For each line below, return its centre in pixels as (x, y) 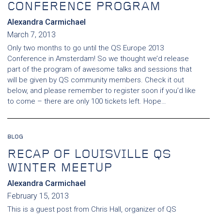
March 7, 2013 (31, 35)
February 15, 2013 (38, 196)
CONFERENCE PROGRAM (84, 7)
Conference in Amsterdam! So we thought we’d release (98, 59)
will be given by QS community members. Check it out (96, 80)
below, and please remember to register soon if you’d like (101, 91)
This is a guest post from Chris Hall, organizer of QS (92, 209)
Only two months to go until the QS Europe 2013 (85, 48)
